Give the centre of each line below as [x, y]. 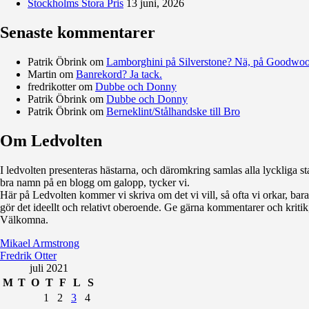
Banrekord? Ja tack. [119, 74]
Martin [42, 74]
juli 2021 [49, 268]
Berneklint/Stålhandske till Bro [173, 111]
